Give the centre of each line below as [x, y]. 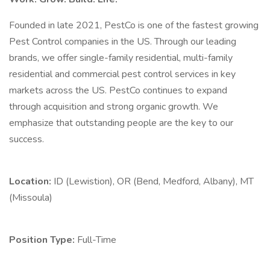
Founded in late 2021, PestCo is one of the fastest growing [134, 25]
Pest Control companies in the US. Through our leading [123, 42]
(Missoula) [31, 198]
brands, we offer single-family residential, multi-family [121, 58]
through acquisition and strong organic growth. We [114, 107]
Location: [31, 181]
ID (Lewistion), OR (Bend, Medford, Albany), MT [154, 181]
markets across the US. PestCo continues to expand [118, 90]
